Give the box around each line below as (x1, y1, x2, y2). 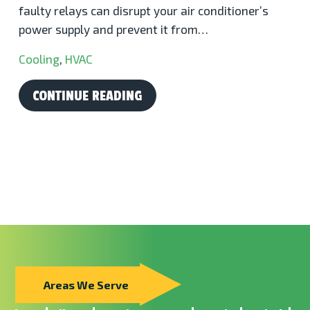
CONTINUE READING (33, 87, 143, 104)
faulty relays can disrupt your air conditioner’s (19, 3, 268, 17)
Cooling (19, 51, 60, 66)
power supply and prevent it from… (19, 21, 208, 36)
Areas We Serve (44, 277, 129, 291)
